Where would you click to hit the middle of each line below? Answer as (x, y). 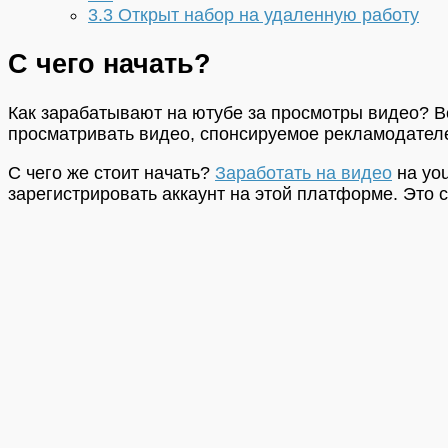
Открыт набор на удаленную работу (266, 14)
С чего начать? (109, 64)
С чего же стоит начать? (111, 172)
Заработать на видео (303, 172)
